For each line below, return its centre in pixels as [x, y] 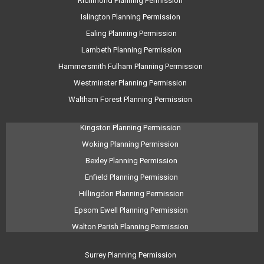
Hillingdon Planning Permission [131, 194]
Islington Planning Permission [131, 17]
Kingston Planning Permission [131, 128]
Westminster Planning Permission [131, 83]
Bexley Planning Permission [131, 161]
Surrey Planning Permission [131, 255]
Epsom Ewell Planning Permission [131, 210]
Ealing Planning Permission [131, 33]
